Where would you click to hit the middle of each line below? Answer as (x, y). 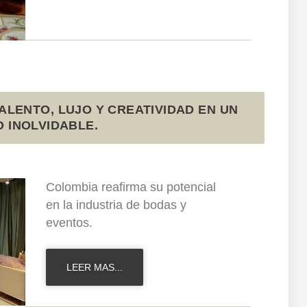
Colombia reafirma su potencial (131, 187)
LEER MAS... (94, 268)
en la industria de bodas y (116, 205)
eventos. (69, 223)
